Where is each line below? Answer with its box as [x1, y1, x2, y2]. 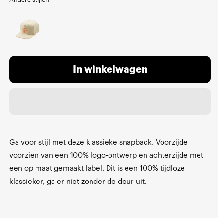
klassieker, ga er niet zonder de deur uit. [9, 178, 146, 185]
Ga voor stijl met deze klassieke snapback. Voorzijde [9, 138, 188, 146]
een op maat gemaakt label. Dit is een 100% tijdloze [9, 164, 185, 172]
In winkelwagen [73, 65, 147, 75]
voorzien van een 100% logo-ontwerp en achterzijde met [9, 151, 203, 159]
